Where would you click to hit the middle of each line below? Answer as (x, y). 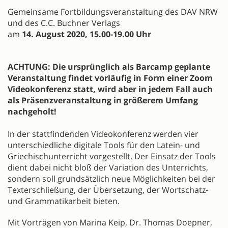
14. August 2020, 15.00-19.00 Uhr (87, 34)
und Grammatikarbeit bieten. (64, 201)
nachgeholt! (32, 112)
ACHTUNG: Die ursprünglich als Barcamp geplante (109, 67)
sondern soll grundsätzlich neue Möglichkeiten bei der (111, 179)
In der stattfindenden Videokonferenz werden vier (103, 134)
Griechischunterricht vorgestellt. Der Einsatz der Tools (112, 156)
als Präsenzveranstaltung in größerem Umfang (103, 101)
